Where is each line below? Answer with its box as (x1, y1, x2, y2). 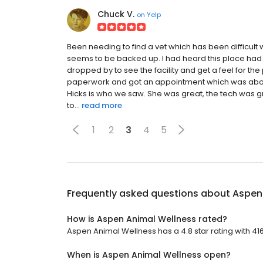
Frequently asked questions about (67, 187, 232, 200)
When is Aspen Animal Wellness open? (67, 249, 231, 261)
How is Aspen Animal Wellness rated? (67, 213, 227, 225)
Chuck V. (97, 8, 134, 20)
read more (82, 100, 122, 111)
